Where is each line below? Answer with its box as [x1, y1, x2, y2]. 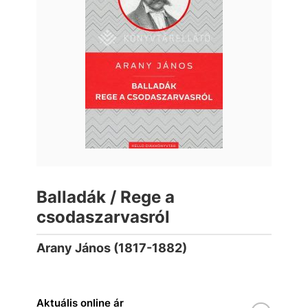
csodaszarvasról [36, 207, 170, 227]
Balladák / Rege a [36, 187, 175, 207]
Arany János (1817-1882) [36, 241, 187, 255]
